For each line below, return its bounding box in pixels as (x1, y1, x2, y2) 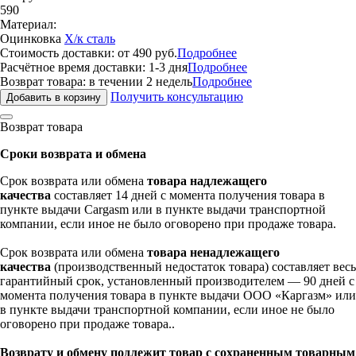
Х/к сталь (64, 31, 115, 45)
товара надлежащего (147, 173, 267, 188)
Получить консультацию (110, 89, 243, 103)
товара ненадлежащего (147, 245, 280, 259)
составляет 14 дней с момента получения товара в (54, 188, 325, 202)
